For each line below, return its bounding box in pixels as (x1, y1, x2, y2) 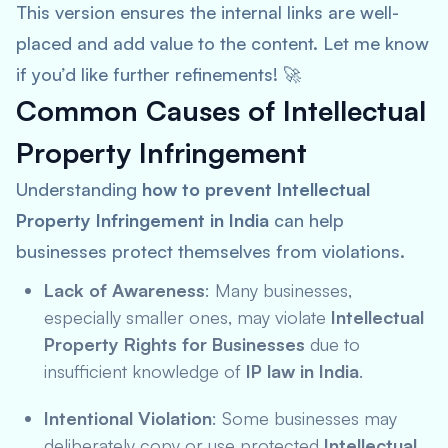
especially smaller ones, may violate (44, 306, 331, 328)
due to (305, 333, 360, 355)
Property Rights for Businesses (44, 333, 305, 355)
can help (269, 209, 344, 231)
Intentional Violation (44, 407, 212, 429)
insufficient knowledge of (44, 360, 246, 382)
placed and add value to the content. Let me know (16, 32, 429, 54)
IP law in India (246, 360, 359, 382)
